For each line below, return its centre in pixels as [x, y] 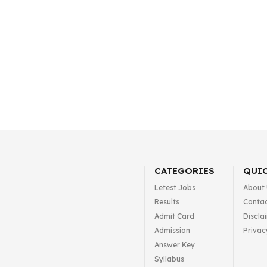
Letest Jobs [175, 187]
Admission [172, 230]
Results [167, 202]
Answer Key [174, 245]
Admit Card [174, 216]
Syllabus [169, 259]
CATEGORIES [184, 171]
